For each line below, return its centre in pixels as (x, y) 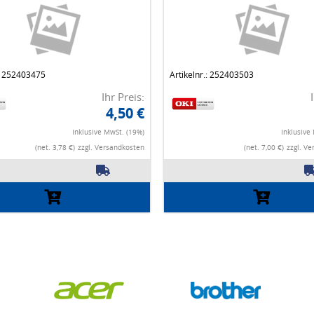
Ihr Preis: (123, 97)
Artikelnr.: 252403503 (212, 75)
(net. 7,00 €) (264, 148)
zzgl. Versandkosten (111, 148)
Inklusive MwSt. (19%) (108, 132)
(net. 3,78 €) (55, 148)
